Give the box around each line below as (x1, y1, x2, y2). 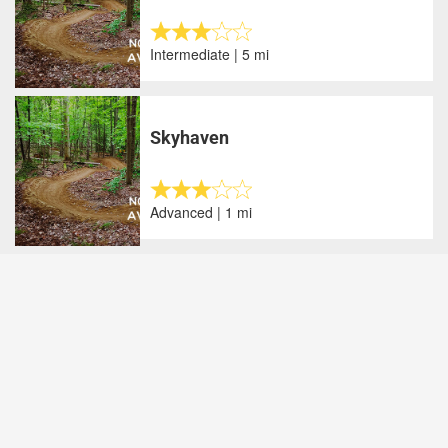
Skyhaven (150, 126, 230, 148)
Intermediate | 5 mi (150, 43, 270, 64)
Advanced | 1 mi (150, 201, 253, 222)
